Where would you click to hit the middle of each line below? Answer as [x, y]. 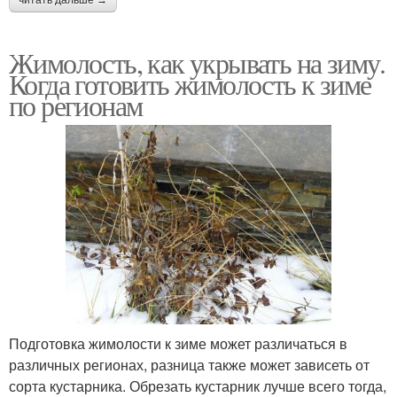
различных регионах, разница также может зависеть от [189, 365]
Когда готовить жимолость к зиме [190, 84]
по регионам [76, 105]
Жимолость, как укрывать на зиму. [197, 63]
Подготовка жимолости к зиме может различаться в [178, 344]
